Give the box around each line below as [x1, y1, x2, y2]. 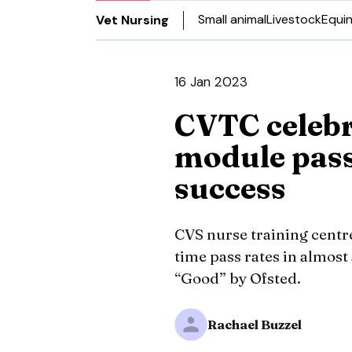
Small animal [198, 11, 266, 27]
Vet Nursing [96, 11, 169, 28]
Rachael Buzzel [207, 317, 302, 332]
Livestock [266, 11, 321, 27]
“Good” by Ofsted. [174, 269, 301, 288]
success [174, 170, 286, 207]
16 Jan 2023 [174, 73, 247, 90]
